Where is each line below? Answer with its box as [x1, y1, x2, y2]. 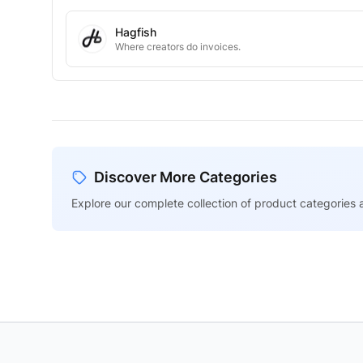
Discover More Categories [94, 169, 277, 186]
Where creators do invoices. [115, 41, 241, 53]
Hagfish [115, 25, 156, 39]
